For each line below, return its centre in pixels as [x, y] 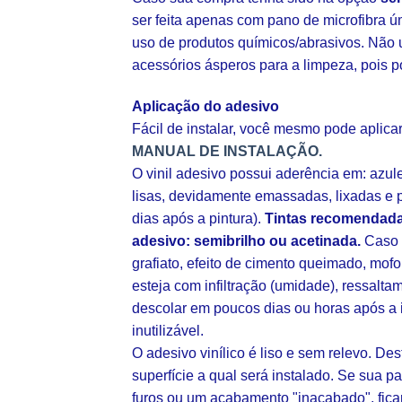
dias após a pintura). [198, 219]
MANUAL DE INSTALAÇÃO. [227, 152]
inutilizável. [168, 331]
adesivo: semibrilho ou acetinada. [246, 241]
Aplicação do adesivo [205, 107]
